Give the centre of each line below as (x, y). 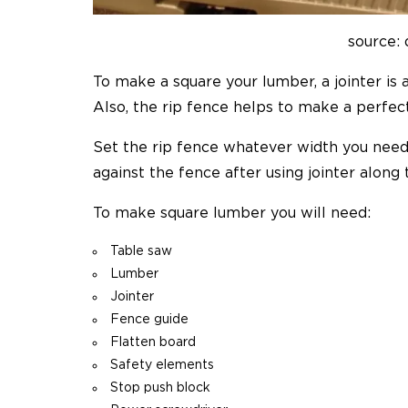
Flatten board (153, 343)
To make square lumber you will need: (232, 214)
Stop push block (160, 388)
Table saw (141, 252)
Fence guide (149, 320)
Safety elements (162, 366)
